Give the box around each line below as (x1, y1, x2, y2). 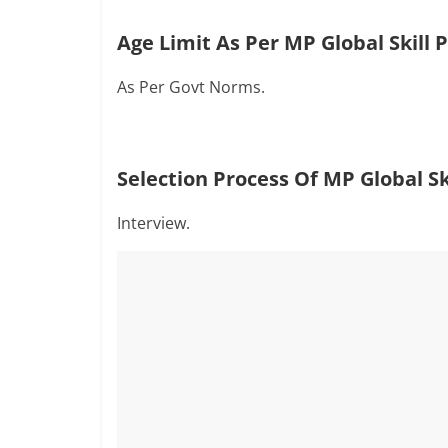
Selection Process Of (117, 165, 323, 192)
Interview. (117, 212, 190, 234)
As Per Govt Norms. (117, 76, 265, 98)
